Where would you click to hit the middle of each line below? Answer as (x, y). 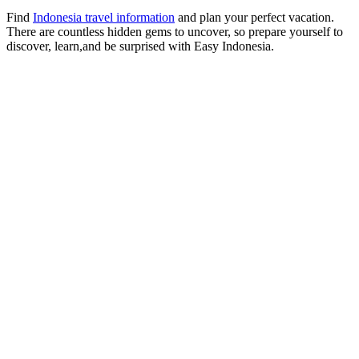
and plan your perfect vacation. (254, 17)
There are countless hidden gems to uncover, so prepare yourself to (175, 31)
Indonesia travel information (104, 17)
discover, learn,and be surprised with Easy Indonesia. (140, 46)
